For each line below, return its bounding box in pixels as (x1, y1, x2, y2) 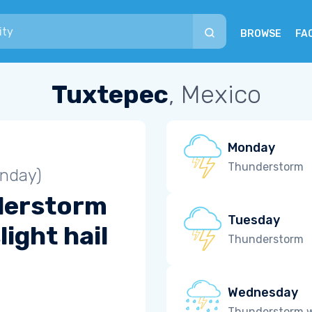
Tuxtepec (51, 79, 169, 109)
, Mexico (168, 79, 261, 109)
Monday (228, 139, 275, 155)
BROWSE (240, 28, 281, 40)
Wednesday (228, 284, 298, 300)
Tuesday (228, 212, 280, 228)
